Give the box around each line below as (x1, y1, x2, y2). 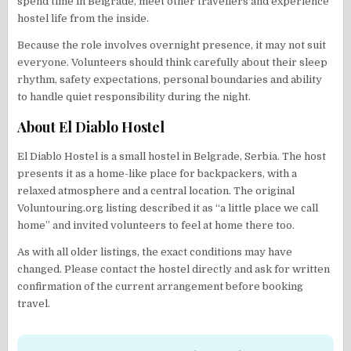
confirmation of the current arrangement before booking (17, 280, 304, 292)
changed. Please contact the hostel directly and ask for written (17, 262, 331, 275)
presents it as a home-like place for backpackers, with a (17, 167, 298, 179)
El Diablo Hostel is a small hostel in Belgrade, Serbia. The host (17, 150, 327, 162)
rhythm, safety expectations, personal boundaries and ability (17, 73, 323, 85)
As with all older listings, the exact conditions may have (17, 245, 293, 258)
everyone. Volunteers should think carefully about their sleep (17, 56, 328, 68)
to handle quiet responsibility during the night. (17, 90, 251, 103)
